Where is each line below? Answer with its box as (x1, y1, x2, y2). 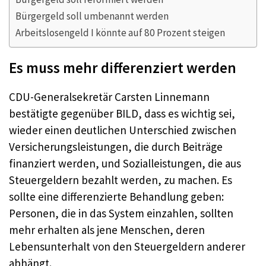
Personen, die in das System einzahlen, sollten (9, 206, 233, 220)
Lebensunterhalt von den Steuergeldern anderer (9, 239, 245, 254)
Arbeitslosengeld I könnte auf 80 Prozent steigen (15, 26, 225, 39)
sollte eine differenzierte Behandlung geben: (9, 189, 224, 204)
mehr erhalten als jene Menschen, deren (9, 223, 205, 237)
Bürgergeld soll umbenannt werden (15, 9, 169, 23)
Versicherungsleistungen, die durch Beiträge (9, 140, 223, 154)
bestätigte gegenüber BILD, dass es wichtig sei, (9, 106, 235, 121)
